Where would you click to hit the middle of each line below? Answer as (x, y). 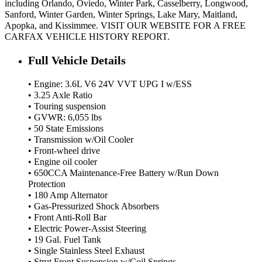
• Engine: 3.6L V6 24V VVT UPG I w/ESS (110, 85)
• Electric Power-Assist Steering (87, 229)
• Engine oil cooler (63, 162)
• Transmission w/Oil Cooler (81, 140)
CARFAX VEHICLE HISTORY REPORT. (87, 37)
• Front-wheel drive (64, 151)
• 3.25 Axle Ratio (60, 96)
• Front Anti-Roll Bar (67, 218)
